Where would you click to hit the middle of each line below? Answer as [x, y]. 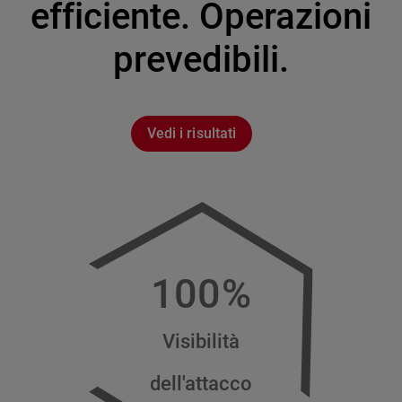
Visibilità [201, 341]
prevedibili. [201, 60]
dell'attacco [201, 383]
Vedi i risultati [192, 133]
